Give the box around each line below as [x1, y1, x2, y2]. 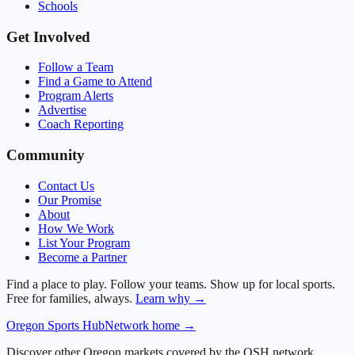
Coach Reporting [38, 117, 124, 132]
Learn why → [136, 291, 206, 305]
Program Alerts [38, 89, 113, 103]
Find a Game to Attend [38, 74, 152, 89]
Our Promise [38, 193, 101, 207]
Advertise [38, 103, 86, 117]
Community [6, 147, 85, 164]
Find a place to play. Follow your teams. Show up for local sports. [6, 277, 335, 291]
